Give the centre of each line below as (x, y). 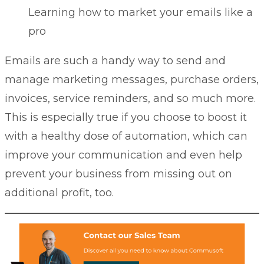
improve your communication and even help (123, 155)
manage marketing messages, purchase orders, (132, 79)
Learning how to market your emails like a (141, 12)
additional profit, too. (59, 192)
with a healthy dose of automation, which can (126, 136)
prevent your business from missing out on (118, 174)
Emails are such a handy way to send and (115, 60)
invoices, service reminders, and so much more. (130, 98)
